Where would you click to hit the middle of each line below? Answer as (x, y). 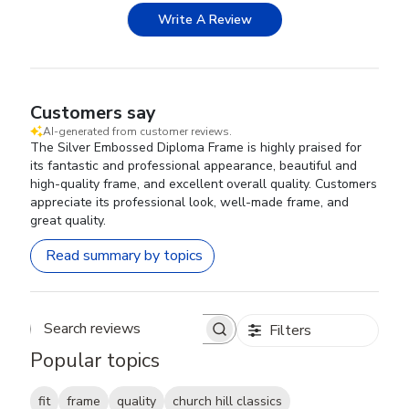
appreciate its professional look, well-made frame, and (190, 202)
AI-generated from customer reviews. (138, 131)
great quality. (68, 220)
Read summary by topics (125, 256)
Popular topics (95, 360)
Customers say (94, 112)
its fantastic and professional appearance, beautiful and (194, 165)
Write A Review (205, 19)
